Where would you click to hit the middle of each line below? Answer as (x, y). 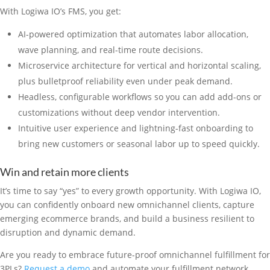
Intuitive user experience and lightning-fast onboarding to (136, 128)
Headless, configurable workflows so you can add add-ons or (140, 97)
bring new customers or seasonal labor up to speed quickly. (139, 144)
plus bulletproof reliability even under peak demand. (125, 81)
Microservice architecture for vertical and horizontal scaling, (140, 65)
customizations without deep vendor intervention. (119, 112)
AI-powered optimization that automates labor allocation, (133, 34)
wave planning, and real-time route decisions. (111, 50)
